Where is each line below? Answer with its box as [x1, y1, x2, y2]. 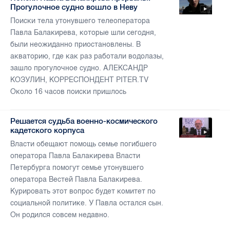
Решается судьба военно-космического [10, 117, 158, 126]
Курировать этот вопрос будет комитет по [10, 187, 156, 196]
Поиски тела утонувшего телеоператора [10, 16, 150, 26]
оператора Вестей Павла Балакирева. [10, 175, 142, 184]
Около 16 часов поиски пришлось [10, 87, 126, 97]
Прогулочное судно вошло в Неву [10, 3, 138, 12]
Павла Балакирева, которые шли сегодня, [10, 28, 156, 37]
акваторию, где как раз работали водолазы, [10, 52, 164, 61]
